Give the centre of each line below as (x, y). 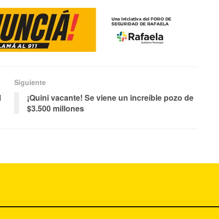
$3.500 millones (55, 109)
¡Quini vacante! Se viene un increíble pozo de (110, 98)
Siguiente (30, 82)
